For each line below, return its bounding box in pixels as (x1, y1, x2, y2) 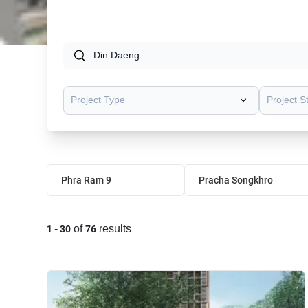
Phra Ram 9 (61, 175, 111, 186)
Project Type (71, 94, 125, 106)
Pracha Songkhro (199, 175, 273, 186)
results (99, 222, 131, 236)
